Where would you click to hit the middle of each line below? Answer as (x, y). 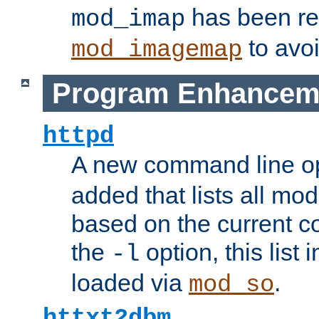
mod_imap (128, 20)
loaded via (130, 283)
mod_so (231, 285)
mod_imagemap (157, 50)
